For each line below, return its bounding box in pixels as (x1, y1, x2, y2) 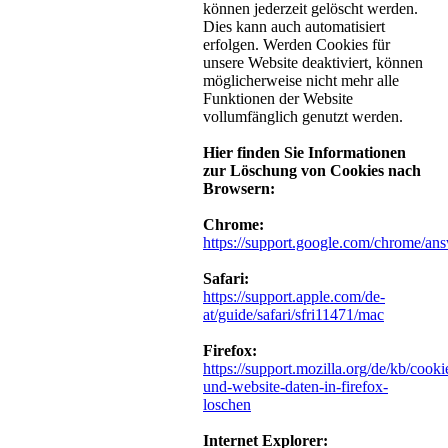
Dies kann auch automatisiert (203, 18, 385, 36)
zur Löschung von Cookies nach (203, 162, 421, 180)
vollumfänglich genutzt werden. (203, 108, 403, 126)
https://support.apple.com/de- (203, 288, 385, 306)
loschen (203, 396, 251, 414)
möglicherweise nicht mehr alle (203, 72, 399, 90)
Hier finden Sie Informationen (203, 144, 406, 162)
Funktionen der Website (203, 90, 353, 108)
